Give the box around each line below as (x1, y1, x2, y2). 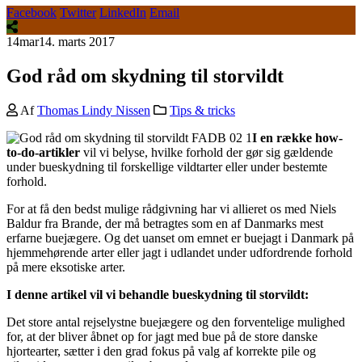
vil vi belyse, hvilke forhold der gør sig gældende (80, 145, 333, 159)
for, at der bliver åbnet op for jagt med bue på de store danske (6, 329, 318, 343)
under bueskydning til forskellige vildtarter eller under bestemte (6, 159, 327, 174)
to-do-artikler (6, 145, 80, 159)
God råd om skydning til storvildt (6, 65, 284, 86)
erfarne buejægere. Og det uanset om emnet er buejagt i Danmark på (6, 230, 354, 245)
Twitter (60, 5, 96, 19)
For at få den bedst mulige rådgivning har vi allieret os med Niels (6, 201, 336, 216)
